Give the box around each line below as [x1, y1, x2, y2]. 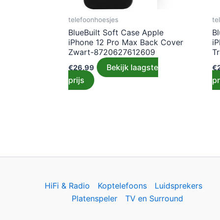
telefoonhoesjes [68, 15, 119, 24]
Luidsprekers [154, 181, 202, 191]
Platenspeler [71, 193, 117, 203]
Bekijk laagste [107, 62, 159, 72]
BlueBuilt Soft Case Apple [68, 27, 164, 37]
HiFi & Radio [44, 181, 90, 191]
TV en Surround [125, 193, 183, 203]
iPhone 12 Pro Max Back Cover [68, 37, 184, 47]
